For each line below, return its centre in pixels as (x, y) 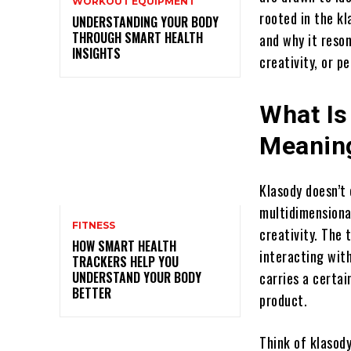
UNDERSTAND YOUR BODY (137, 277)
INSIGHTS (96, 53)
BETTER (92, 293)
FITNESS (94, 225)
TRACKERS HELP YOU (125, 261)
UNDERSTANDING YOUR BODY (145, 22)
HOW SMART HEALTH (124, 246)
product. (284, 300)
